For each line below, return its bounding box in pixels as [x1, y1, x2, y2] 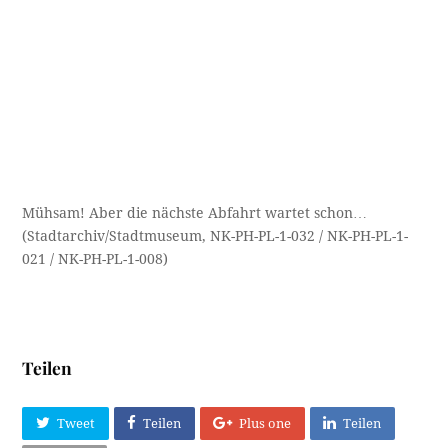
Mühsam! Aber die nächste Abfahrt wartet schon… [22, 103, 368, 120]
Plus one [239, 315, 292, 331]
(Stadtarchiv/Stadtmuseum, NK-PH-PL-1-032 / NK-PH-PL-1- [22, 126, 409, 143]
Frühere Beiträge [22, 423, 152, 445]
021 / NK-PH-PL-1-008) [22, 149, 169, 166]
